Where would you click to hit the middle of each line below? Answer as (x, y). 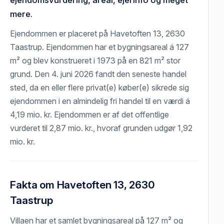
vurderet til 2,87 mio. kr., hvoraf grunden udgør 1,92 (101, 128)
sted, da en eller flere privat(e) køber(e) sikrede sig (100, 87)
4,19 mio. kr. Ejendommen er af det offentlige (90, 114)
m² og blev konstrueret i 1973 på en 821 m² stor (95, 60)
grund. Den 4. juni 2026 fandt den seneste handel (98, 74)
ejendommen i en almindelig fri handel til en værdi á (100, 101)
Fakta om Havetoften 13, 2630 (82, 184)
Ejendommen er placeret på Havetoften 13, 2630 (98, 33)
